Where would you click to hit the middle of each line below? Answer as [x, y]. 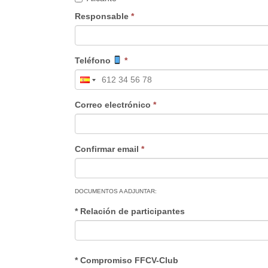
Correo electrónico [114, 105]
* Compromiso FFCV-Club [126, 260]
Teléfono [94, 60]
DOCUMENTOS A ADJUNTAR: [115, 191]
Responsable [103, 16]
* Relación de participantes [130, 211]
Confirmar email [108, 149]
